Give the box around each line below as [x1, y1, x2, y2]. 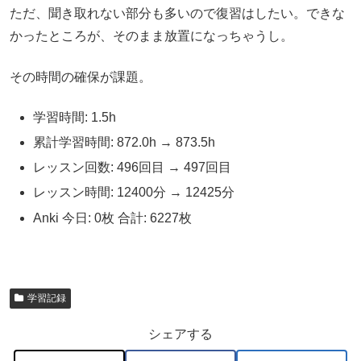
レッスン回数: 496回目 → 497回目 [33, 160, 232, 175]
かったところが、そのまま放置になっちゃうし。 [10, 29, 293, 44]
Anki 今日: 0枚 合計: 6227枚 [33, 210, 193, 225]
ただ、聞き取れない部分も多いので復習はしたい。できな [10, 6, 345, 21]
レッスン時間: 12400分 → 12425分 [33, 185, 235, 200]
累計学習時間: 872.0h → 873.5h [33, 135, 216, 150]
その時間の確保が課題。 [10, 69, 151, 84]
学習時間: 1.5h [33, 110, 117, 124]
